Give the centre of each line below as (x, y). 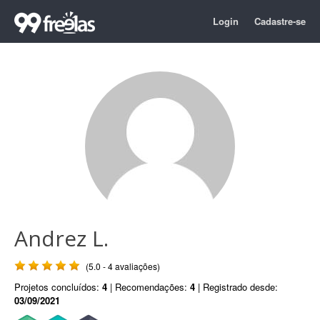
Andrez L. (61, 238)
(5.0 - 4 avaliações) (123, 266)
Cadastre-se (280, 21)
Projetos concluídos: (58, 287)
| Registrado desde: (236, 287)
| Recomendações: (149, 287)
